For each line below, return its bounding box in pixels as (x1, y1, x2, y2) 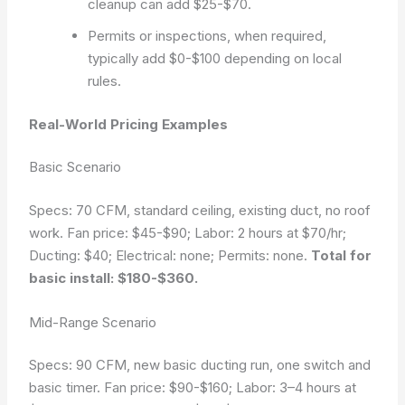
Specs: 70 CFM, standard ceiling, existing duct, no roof (29, 201, 372, 219)
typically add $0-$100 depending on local (88, 50, 343, 67)
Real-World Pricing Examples (29, 115, 229, 133)
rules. (88, 72, 122, 89)
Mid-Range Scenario (29, 313, 157, 331)
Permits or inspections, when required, (88, 27, 327, 44)
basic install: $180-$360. (29, 268, 199, 287)
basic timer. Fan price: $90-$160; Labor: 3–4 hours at (29, 379, 357, 396)
